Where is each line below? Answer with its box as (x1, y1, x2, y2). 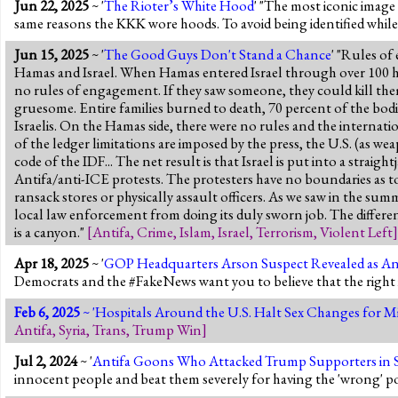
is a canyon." (14, 221, 87, 242)
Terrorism (256, 221, 314, 242)
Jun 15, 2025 (14, 44, 89, 64)
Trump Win (132, 319, 202, 339)
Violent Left (320, 221, 393, 242)
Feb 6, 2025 (14, 301, 80, 322)
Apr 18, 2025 (14, 252, 89, 273)
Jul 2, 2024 (14, 350, 77, 370)
